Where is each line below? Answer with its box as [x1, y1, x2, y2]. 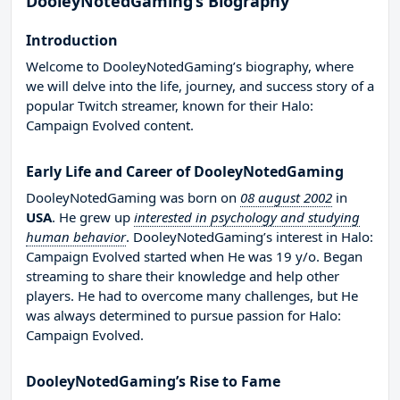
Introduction [26, 30, 118, 51]
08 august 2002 [240, 188, 332, 207]
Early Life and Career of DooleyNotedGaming [26, 162, 344, 182]
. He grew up [52, 208, 134, 227]
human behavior [26, 228, 126, 246]
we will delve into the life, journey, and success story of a [26, 77, 374, 96]
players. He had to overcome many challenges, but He [26, 287, 358, 305]
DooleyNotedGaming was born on [26, 188, 240, 207]
